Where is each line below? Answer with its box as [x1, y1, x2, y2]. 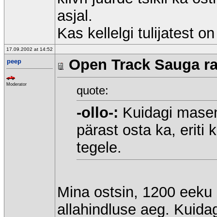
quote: [77, 83, 108, 97]
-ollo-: [77, 104, 118, 121]
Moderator [6, 82, 27, 87]
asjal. [57, 7, 93, 24]
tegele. [77, 139, 122, 156]
